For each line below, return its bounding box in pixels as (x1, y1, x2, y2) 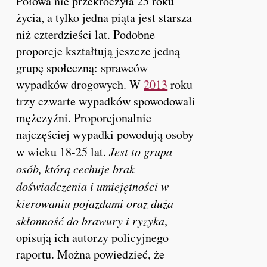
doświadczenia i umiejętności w (16, 178, 169, 194)
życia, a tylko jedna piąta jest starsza (16, 9, 193, 26)
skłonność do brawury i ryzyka (16, 212, 165, 228)
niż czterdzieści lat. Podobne (16, 26, 156, 42)
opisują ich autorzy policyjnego (16, 229, 169, 246)
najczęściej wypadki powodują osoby (16, 126, 194, 142)
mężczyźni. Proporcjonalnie (16, 109, 152, 126)
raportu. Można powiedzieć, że (16, 246, 165, 262)
